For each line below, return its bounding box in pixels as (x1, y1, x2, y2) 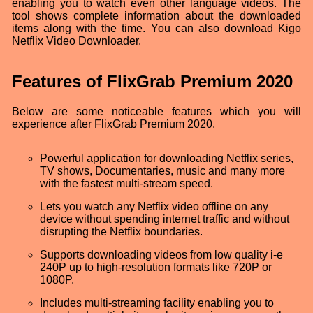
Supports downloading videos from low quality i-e (40, 248, 283, 261)
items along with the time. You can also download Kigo (12, 22, 301, 34)
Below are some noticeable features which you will (12, 105, 301, 117)
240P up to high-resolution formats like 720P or (40, 261, 272, 273)
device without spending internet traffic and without (40, 212, 289, 225)
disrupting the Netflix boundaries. (40, 225, 203, 238)
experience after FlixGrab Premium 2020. (12, 117, 215, 130)
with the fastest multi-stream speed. (40, 177, 213, 189)
